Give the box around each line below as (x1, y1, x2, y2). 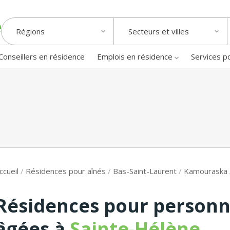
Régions (16, 26, 45, 37)
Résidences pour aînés (26, 165, 106, 176)
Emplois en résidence (97, 51, 172, 62)
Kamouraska (184, 165, 227, 176)
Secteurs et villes (128, 26, 189, 37)
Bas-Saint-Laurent (113, 165, 177, 176)
